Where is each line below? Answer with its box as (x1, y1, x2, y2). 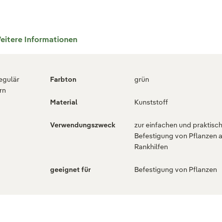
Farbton (50, 75, 76, 84)
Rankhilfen (134, 142, 168, 151)
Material (50, 98, 77, 107)
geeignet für (50, 165, 91, 174)
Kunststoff (134, 98, 168, 107)
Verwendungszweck (50, 120, 115, 129)
